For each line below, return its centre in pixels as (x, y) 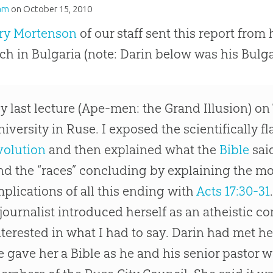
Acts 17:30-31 (233, 191)
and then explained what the (133, 150)
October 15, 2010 (58, 9)
